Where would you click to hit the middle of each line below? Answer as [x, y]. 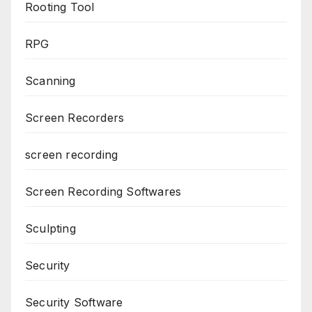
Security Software [74, 303]
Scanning [50, 81]
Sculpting [50, 229]
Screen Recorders [75, 118]
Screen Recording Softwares [103, 192]
